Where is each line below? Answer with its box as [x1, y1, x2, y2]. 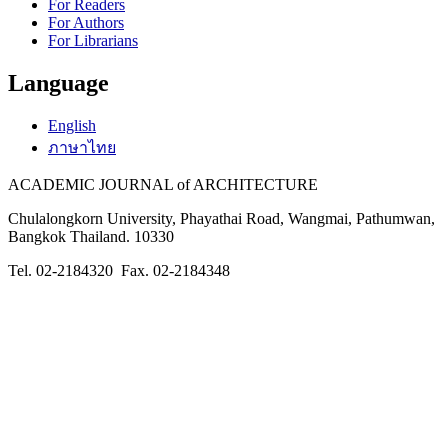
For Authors [48, 14, 124, 32]
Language [8, 70, 109, 97]
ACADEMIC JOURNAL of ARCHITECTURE [8, 176, 318, 194]
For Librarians [48, 32, 138, 50]
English [48, 117, 96, 135]
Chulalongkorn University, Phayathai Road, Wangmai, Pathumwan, [8, 210, 435, 228]
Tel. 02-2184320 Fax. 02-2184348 [8, 262, 230, 280]
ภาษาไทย [48, 139, 116, 157]
